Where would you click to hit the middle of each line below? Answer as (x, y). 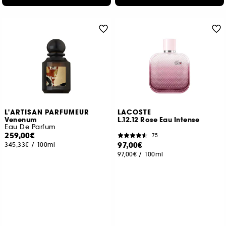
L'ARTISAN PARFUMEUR (47, 112)
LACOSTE (135, 112)
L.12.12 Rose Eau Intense (159, 120)
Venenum (21, 120)
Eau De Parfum (30, 127)
